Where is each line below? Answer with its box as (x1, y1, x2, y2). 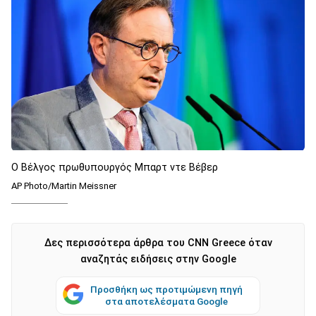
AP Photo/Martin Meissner (11, 180, 116, 191)
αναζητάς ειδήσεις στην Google (80, 253, 236, 265)
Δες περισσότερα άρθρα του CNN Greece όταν (44, 236, 272, 249)
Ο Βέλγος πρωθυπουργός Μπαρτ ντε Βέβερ (11, 161, 221, 174)
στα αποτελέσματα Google (105, 295, 228, 307)
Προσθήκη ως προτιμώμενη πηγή (90, 283, 243, 295)
